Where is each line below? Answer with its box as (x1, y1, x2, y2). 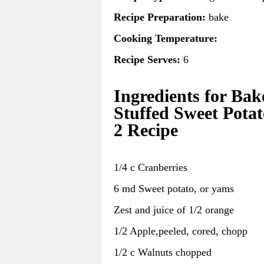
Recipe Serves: (114, 54, 180, 66)
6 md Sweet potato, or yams (114, 182, 234, 194)
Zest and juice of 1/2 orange (114, 203, 234, 216)
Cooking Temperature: (114, 32, 217, 45)
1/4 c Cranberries (114, 161, 187, 173)
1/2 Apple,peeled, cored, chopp (114, 225, 247, 237)
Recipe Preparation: (114, 11, 206, 24)
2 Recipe (114, 121, 178, 140)
